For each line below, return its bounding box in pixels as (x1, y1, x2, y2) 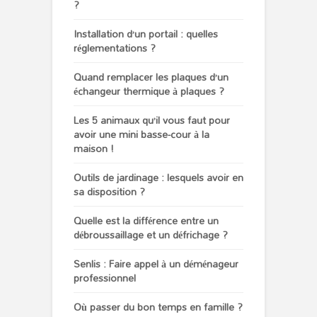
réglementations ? (74, 38, 156, 58)
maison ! (74, 139, 114, 158)
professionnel (74, 268, 136, 288)
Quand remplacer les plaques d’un (74, 67, 229, 87)
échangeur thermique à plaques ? (74, 81, 224, 101)
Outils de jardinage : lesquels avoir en (74, 168, 243, 188)
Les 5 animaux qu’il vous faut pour (74, 110, 230, 130)
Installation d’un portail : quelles (74, 24, 218, 44)
